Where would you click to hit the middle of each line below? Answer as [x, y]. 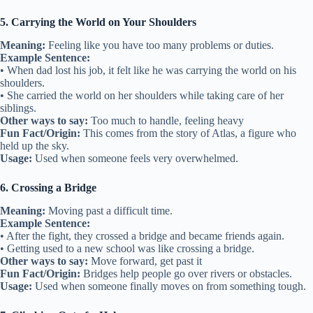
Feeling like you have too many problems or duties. [160, 45]
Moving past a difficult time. [109, 210]
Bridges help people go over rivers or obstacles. [186, 273]
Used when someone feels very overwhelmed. [135, 158]
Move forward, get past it [145, 261]
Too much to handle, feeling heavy [166, 120]
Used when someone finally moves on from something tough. [169, 286]
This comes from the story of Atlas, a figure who [188, 133]
